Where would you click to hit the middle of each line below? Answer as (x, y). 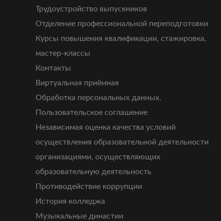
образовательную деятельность (93, 172)
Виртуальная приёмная (77, 83)
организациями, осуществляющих (98, 157)
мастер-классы (63, 54)
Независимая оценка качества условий (106, 128)
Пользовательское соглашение (92, 113)
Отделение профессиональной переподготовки (122, 24)
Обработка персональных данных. (98, 98)
